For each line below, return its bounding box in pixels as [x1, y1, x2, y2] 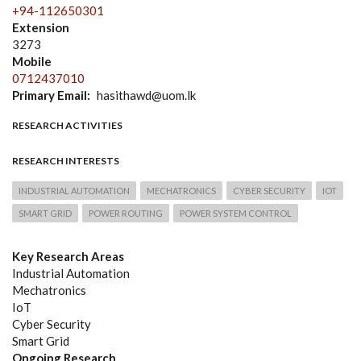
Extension [12, 20, 69, 35]
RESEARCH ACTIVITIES [12, 119, 122, 132]
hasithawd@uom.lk [96, 88, 196, 103]
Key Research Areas [12, 249, 124, 264]
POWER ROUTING [89, 208, 163, 219]
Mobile [12, 54, 52, 69]
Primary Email [12, 88, 87, 103]
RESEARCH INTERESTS [12, 155, 119, 168]
